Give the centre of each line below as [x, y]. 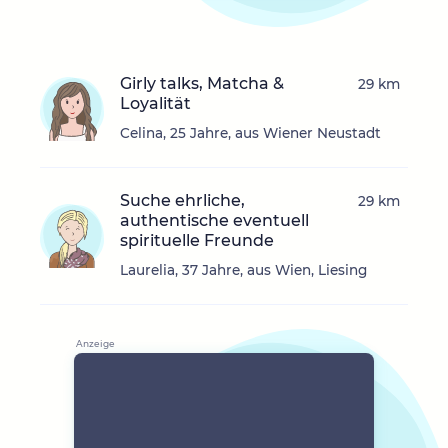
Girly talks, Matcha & [202, 84]
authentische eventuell [214, 221]
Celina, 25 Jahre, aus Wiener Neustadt [250, 133]
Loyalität [155, 104]
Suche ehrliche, [182, 201]
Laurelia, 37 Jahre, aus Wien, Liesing [243, 270]
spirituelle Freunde [197, 241]
